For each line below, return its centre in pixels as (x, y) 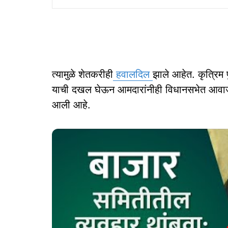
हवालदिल (133, 74)
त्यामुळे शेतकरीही (82, 74)
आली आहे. (71, 105)
